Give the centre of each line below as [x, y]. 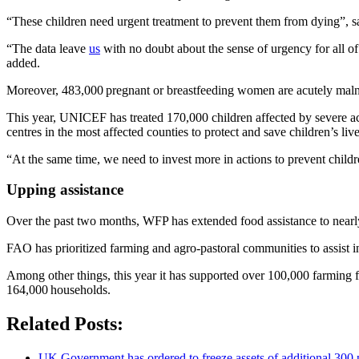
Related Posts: [65, 323]
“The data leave [48, 48]
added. [26, 63]
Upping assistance [67, 190]
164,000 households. [58, 290]
